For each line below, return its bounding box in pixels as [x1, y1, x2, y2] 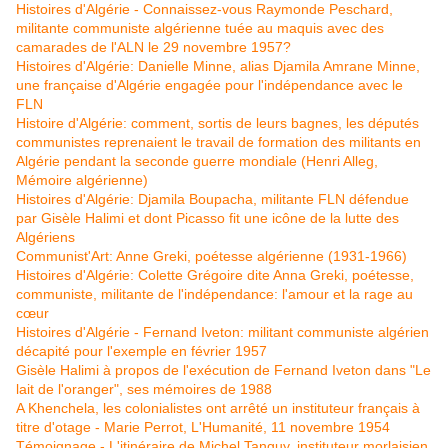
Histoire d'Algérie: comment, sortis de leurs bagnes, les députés [16, 115, 419, 132]
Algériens [16, 229, 75, 246]
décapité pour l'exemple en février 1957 [16, 343, 267, 360]
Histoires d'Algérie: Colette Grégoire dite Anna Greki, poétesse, [16, 267, 414, 284]
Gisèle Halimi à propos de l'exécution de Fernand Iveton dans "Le [16, 362, 431, 379]
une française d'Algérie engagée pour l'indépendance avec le [16, 77, 403, 94]
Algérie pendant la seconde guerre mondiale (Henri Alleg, [16, 153, 378, 170]
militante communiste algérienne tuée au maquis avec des [16, 20, 384, 37]
